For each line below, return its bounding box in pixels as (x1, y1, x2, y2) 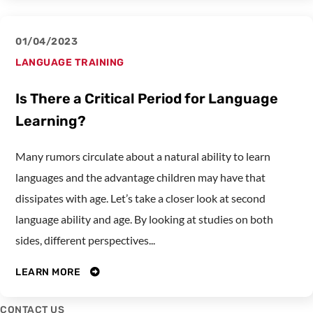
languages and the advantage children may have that (15, 170, 265, 184)
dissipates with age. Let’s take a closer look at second (15, 191, 265, 205)
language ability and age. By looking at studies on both (15, 212, 273, 226)
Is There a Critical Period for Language (15, 90, 278, 108)
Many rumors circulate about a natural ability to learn (15, 150, 270, 163)
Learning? (15, 112, 86, 130)
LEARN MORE (15, 266, 83, 279)
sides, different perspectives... (15, 233, 155, 247)
